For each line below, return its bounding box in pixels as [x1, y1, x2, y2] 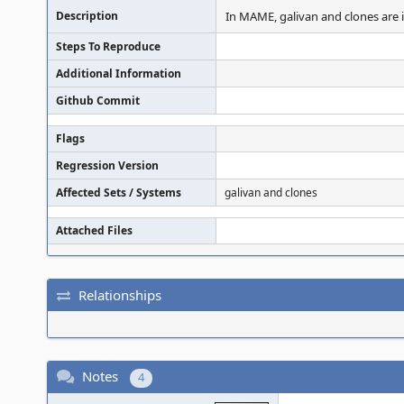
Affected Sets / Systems [56, 185, 181, 200]
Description [56, 8, 118, 23]
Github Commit [56, 93, 140, 108]
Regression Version [56, 158, 159, 173]
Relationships [78, 285, 161, 304]
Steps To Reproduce [56, 39, 161, 54]
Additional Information [56, 66, 181, 81]
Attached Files [56, 223, 133, 238]
